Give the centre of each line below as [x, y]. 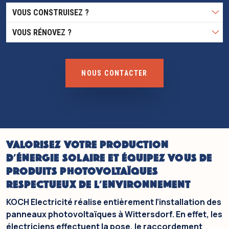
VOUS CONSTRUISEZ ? [51, 12]
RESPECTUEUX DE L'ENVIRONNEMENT [99, 185]
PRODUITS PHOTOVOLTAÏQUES [82, 172]
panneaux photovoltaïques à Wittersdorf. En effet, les [114, 214]
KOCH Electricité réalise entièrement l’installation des [114, 202]
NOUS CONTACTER [114, 73]
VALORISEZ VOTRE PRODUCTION [88, 145]
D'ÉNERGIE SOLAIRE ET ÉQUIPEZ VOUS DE [109, 159]
